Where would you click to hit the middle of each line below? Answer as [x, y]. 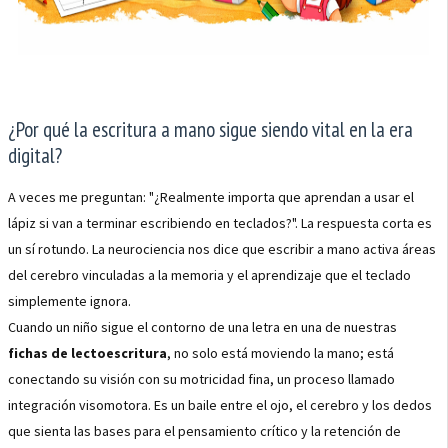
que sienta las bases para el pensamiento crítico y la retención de [204, 431]
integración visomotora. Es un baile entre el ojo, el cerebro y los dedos [220, 405]
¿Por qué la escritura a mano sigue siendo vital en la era [210, 129]
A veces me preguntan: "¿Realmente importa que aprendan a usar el [211, 197]
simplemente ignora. [69, 301]
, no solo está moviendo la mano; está [280, 353]
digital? [35, 155]
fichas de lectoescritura [87, 353]
